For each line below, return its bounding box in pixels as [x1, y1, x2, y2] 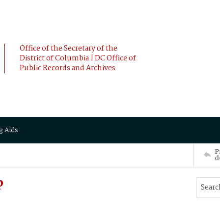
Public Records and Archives [20, 62, 115, 74]
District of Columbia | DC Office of [20, 53, 136, 64]
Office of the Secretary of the [20, 43, 117, 55]
